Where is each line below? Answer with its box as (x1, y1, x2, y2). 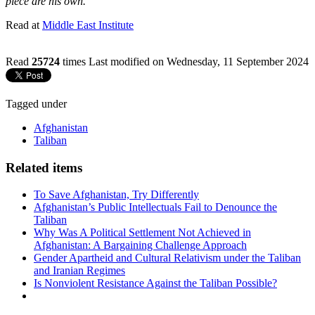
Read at (6, 18, 42, 31)
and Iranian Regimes (34, 264, 125, 277)
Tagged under (6, 97, 67, 110)
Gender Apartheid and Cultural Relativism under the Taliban (34, 252, 301, 264)
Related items (6, 160, 82, 175)
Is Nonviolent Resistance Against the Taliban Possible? (34, 277, 277, 290)
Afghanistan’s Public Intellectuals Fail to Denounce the (34, 201, 277, 214)
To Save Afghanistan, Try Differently (34, 188, 199, 201)
